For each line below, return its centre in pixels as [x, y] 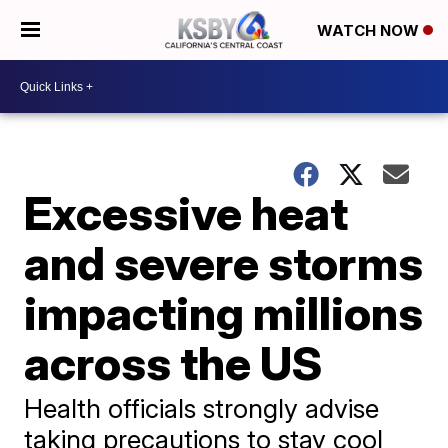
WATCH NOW [370, 31]
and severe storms [224, 263]
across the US [173, 363]
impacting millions [224, 313]
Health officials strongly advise [202, 408]
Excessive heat [186, 213]
